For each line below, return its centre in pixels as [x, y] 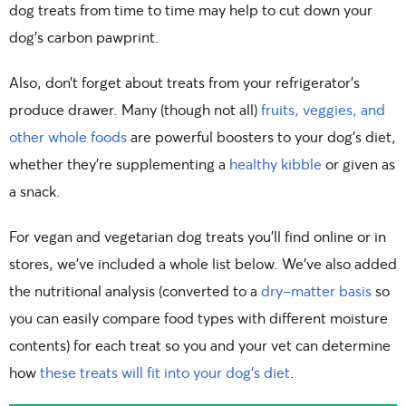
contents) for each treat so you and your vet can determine [200, 345]
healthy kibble [275, 164]
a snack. [35, 191]
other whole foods [68, 136]
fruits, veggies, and [323, 109]
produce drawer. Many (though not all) [135, 109]
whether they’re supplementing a [119, 164]
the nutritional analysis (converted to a [135, 290]
